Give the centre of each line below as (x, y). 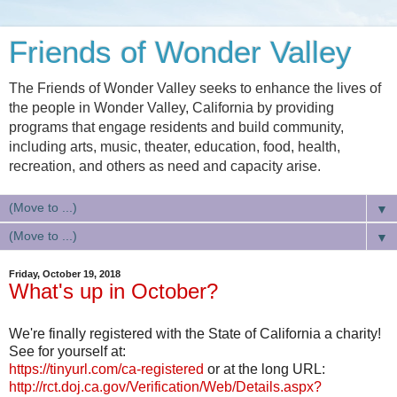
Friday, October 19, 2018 (65, 274)
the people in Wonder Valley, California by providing (171, 108)
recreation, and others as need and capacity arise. (165, 166)
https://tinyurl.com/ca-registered (106, 369)
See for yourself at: (67, 351)
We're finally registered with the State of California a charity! (195, 333)
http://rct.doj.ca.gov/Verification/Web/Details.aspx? (165, 386)
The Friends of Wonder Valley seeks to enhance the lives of (195, 88)
